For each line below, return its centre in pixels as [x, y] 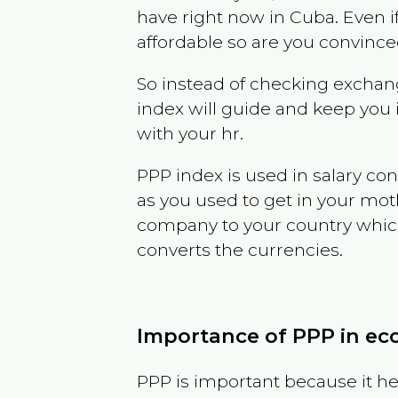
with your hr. [191, 133]
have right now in [214, 16]
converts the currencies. [240, 249]
